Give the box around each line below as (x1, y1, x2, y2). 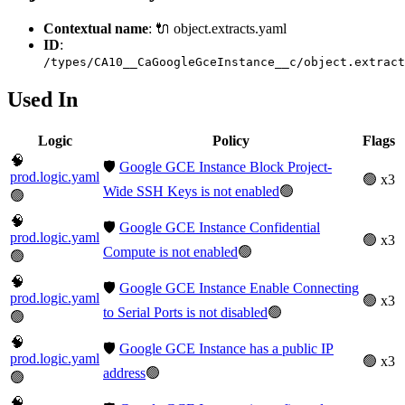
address (103, 364, 146, 381)
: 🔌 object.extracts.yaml (148, 20, 287, 36)
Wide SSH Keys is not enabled (103, 183, 279, 199)
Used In (7, 87, 78, 111)
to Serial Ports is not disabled (103, 304, 268, 320)
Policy (212, 132, 250, 148)
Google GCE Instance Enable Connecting (119, 279, 359, 296)
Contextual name (43, 20, 148, 36)
